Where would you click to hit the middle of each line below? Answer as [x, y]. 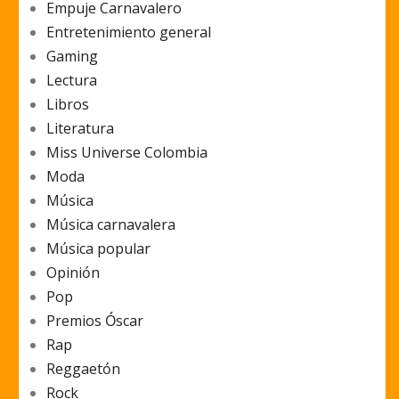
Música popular [98, 248]
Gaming [72, 56]
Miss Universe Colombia [127, 152]
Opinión [73, 272]
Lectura [72, 80]
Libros [68, 104]
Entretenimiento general [129, 32]
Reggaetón [83, 368]
